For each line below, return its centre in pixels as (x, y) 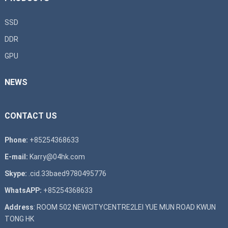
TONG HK (19, 219)
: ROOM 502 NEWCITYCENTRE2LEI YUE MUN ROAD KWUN (124, 207)
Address (19, 207)
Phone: (16, 140)
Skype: (16, 173)
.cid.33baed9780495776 (67, 173)
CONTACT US (31, 116)
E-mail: (16, 156)
